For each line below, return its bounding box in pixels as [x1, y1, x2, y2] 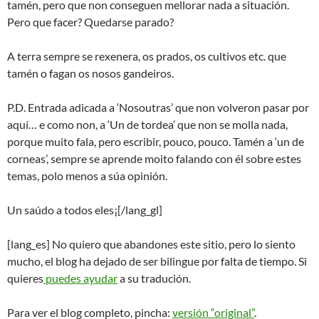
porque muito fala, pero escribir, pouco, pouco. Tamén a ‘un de [7, 134, 304, 148]
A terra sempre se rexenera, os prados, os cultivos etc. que [7, 48, 286, 63]
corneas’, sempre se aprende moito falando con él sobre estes [7, 151, 301, 165]
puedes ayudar [43, 271, 117, 285]
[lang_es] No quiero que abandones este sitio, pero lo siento [7, 236, 296, 251]
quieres [7, 271, 43, 285]
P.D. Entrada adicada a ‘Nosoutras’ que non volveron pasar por [7, 100, 309, 114]
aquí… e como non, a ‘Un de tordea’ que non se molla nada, [7, 117, 288, 131]
